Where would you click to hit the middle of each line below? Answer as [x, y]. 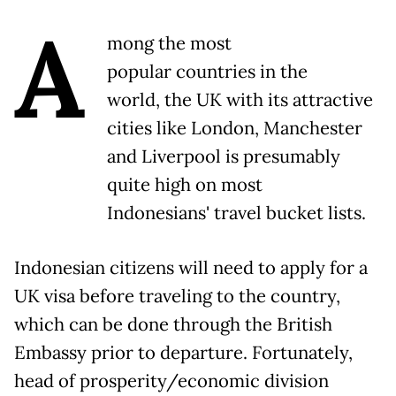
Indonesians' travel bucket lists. [239, 213]
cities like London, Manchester [235, 129]
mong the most [169, 44]
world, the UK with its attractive [240, 100]
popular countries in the [207, 72]
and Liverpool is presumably [224, 157]
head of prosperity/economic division [171, 381]
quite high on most [185, 185]
